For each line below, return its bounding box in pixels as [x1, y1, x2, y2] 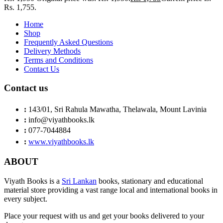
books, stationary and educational [97, 176, 203, 185]
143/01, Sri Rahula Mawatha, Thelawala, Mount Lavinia [28, 105, 207, 114]
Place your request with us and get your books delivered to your [4, 211, 204, 220]
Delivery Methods [24, 46, 81, 55]
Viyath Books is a [4, 176, 62, 185]
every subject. [4, 194, 47, 203]
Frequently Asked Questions [24, 37, 113, 46]
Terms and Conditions [24, 55, 93, 64]
